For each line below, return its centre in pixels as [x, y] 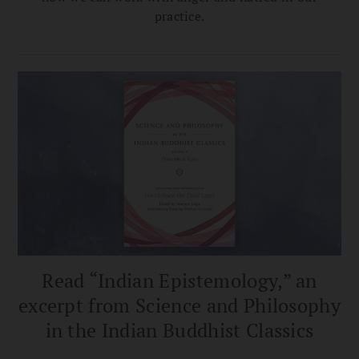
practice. [179, 16]
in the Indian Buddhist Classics [179, 330]
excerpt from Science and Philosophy [179, 305]
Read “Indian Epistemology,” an [179, 280]
